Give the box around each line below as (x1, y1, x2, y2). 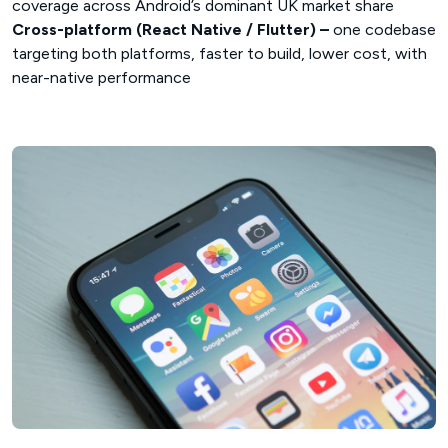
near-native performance (12, 68, 191, 88)
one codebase (333, 20, 436, 40)
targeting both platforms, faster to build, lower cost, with (12, 44, 427, 64)
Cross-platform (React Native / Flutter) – (12, 20, 333, 40)
